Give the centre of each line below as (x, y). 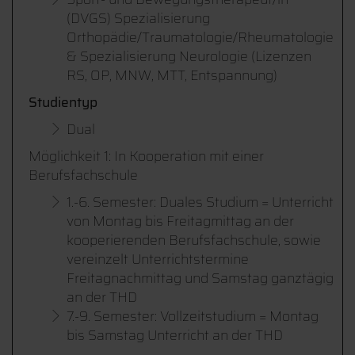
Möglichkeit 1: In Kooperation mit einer (146, 156)
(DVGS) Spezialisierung (138, 18)
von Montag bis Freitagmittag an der (180, 221)
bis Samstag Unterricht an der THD (175, 335)
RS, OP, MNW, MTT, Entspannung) (172, 75)
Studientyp (63, 102)
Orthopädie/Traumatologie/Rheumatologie (200, 37)
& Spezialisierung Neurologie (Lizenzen (189, 56)
